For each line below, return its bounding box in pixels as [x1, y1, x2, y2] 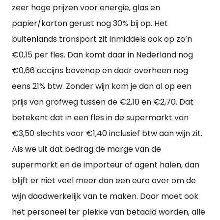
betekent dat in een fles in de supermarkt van [12, 112, 189, 123]
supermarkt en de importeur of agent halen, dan [12, 159, 199, 170]
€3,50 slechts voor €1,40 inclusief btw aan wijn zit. [12, 128, 202, 139]
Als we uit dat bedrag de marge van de [12, 143, 161, 155]
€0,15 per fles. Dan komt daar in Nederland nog [12, 49, 193, 60]
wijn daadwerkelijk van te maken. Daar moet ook [12, 191, 198, 202]
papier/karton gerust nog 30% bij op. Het [12, 18, 168, 29]
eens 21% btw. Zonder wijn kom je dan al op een [12, 81, 192, 92]
